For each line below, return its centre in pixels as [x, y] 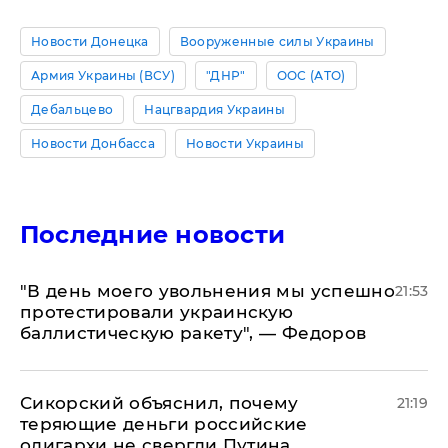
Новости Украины [245, 143]
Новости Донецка [90, 41]
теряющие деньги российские [164, 424]
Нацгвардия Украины [214, 109]
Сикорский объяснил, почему [159, 403]
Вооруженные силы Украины [277, 41]
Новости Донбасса [93, 143]
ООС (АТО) [311, 75]
